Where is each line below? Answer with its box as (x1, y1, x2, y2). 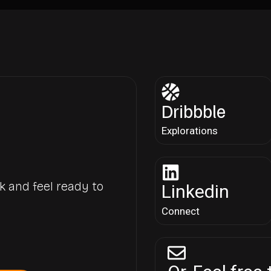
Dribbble (162, 99, 226, 122)
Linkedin (162, 180, 230, 202)
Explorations (162, 124, 218, 137)
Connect (162, 204, 200, 217)
